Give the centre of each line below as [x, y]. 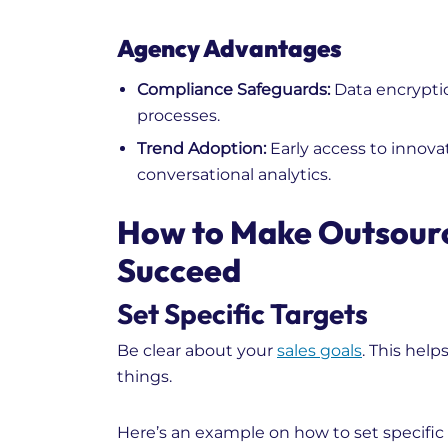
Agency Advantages [229, 48]
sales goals [319, 351]
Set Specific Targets [242, 314]
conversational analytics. [234, 175]
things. [144, 377]
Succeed [179, 270]
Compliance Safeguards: [233, 90]
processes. [178, 116]
